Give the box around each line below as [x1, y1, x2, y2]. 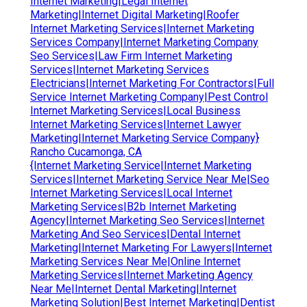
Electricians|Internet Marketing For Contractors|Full [30, 76, 274, 90]
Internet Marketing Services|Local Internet [30, 186, 232, 199]
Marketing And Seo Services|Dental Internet [30, 227, 241, 241]
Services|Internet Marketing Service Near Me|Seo [30, 172, 269, 186]
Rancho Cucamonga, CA [30, 145, 142, 158]
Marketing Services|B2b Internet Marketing [30, 199, 236, 213]
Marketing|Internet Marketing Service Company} [30, 131, 259, 145]
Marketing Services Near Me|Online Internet [30, 254, 241, 268]
